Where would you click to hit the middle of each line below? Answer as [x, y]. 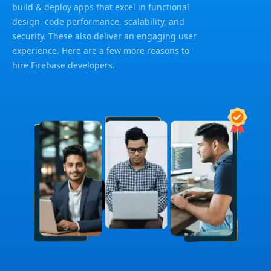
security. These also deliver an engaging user [104, 36]
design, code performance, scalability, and [98, 21]
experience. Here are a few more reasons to [101, 50]
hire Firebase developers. [64, 65]
